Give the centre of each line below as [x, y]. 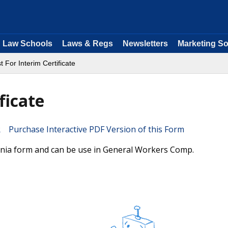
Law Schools [27, 44]
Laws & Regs [88, 44]
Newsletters [145, 44]
